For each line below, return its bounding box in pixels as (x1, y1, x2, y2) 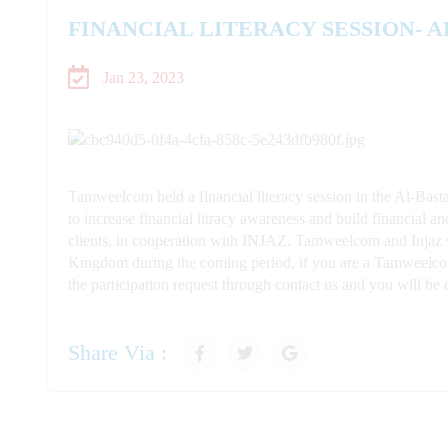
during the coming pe (132, 253, 267, 271)
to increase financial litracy (68, 209, 241, 227)
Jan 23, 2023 (99, 68, 185, 86)
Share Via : (68, 340, 168, 366)
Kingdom (68, 253, 133, 271)
